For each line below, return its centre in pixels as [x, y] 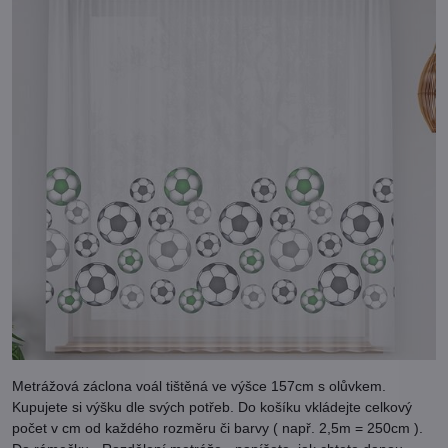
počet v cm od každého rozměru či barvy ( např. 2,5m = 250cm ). [217, 428]
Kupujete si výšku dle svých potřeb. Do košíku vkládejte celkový [212, 407]
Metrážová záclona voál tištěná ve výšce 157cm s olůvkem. [199, 386]
